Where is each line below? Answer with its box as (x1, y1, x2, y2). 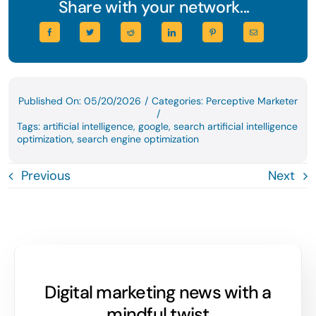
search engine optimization (76, 132, 199, 145)
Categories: (152, 94, 206, 107)
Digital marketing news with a (44, 280, 272, 304)
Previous (20, 166, 71, 184)
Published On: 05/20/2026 (18, 94, 141, 107)
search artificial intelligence (173, 119, 298, 133)
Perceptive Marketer (206, 94, 298, 107)
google (138, 119, 169, 133)
